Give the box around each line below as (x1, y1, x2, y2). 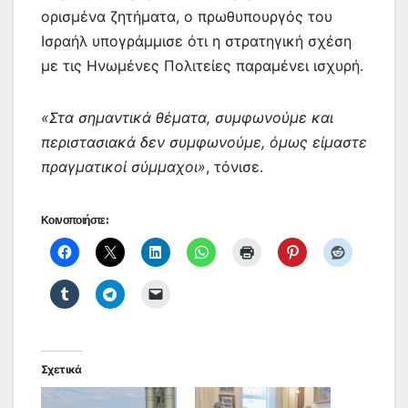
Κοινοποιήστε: (41, 212, 108, 227)
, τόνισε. (206, 157, 263, 176)
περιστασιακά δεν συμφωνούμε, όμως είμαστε (41, 132, 367, 151)
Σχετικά (41, 362, 82, 376)
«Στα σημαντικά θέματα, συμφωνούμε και (41, 107, 333, 127)
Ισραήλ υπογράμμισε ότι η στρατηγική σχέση (41, 31, 352, 50)
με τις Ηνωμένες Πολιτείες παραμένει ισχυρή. (41, 56, 363, 75)
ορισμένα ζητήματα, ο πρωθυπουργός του (41, 6, 332, 25)
